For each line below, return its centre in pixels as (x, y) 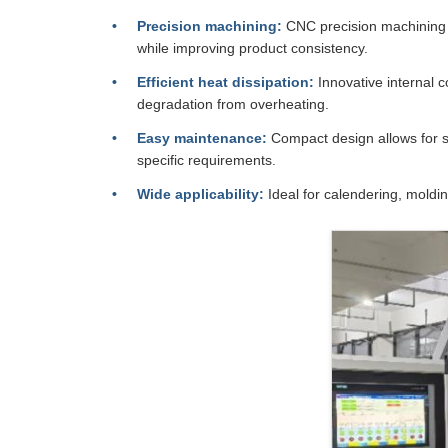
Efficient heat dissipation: (225, 82)
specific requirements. (206, 160)
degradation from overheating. (233, 104)
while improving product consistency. (252, 48)
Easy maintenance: (202, 138)
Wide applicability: (200, 194)
